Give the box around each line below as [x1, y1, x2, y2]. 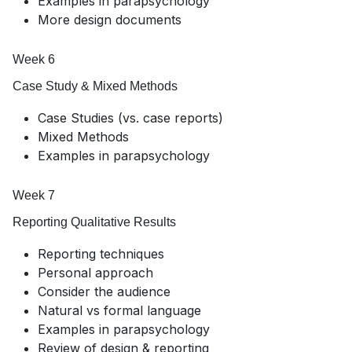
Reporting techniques [38, 246, 164, 262]
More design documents [38, 12, 181, 28]
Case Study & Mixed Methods [13, 79, 178, 93]
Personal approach [38, 265, 153, 281]
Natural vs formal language [38, 302, 201, 319]
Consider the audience [38, 284, 170, 300]
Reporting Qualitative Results [13, 215, 176, 229]
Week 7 [13, 189, 55, 203]
